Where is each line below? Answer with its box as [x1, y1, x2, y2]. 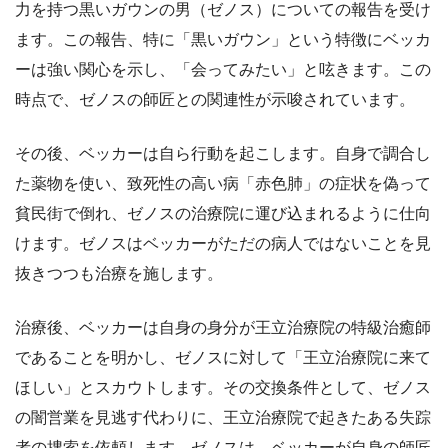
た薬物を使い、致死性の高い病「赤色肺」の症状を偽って [15, 175, 431, 193]
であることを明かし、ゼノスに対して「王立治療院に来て [15, 349, 431, 367]
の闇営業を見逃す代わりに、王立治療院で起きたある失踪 [15, 409, 431, 427]
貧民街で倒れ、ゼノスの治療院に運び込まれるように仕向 [15, 205, 431, 223]
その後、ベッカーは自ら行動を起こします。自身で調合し [15, 145, 431, 163]
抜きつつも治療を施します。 [15, 265, 223, 283]
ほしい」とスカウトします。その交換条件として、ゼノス [15, 379, 431, 397]
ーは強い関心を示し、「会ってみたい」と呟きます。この [15, 61, 431, 79]
